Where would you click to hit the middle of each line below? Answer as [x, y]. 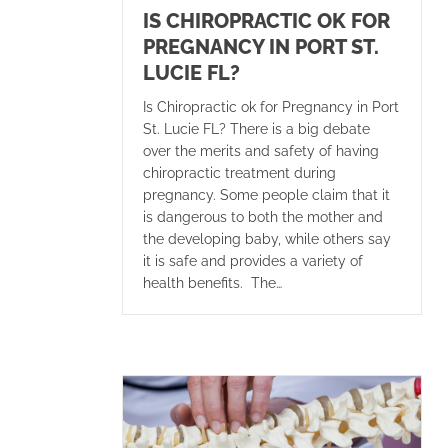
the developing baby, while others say [267, 239]
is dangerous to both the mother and [263, 217]
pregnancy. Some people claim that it [266, 195]
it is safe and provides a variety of [253, 261]
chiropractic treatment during [239, 173]
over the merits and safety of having [261, 151]
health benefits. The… [212, 283]
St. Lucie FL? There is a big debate [256, 129]
